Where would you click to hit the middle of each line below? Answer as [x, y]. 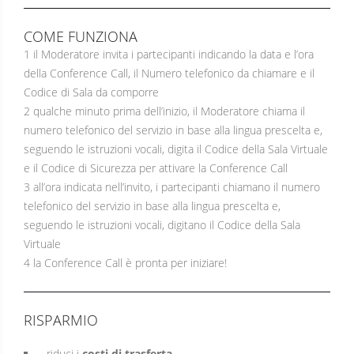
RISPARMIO [61, 320]
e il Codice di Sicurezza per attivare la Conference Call [156, 168]
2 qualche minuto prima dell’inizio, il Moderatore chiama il [164, 111]
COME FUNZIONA [81, 36]
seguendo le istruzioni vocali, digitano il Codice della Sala [162, 225]
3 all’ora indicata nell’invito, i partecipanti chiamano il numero [172, 187]
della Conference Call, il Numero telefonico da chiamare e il [169, 73]
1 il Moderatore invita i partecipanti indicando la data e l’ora [169, 54]
